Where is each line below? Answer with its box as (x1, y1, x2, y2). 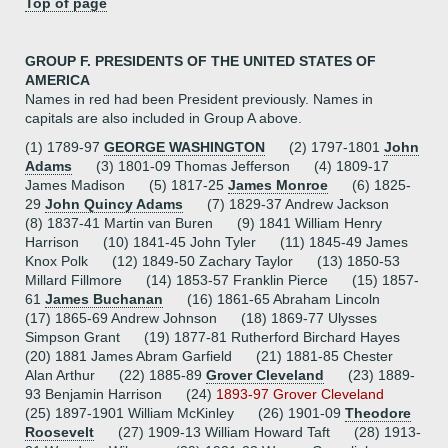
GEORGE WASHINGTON (104, 139, 265, 155)
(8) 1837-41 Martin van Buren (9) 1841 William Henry (25, 215, 382, 231)
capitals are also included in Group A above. (25, 110, 302, 126)
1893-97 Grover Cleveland (216, 386, 384, 402)
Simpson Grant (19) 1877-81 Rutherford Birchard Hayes (25, 329, 420, 345)
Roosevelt (25, 424, 94, 440)
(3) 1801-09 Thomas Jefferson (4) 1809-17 (72, 158, 389, 174)
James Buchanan (45, 291, 163, 307)
